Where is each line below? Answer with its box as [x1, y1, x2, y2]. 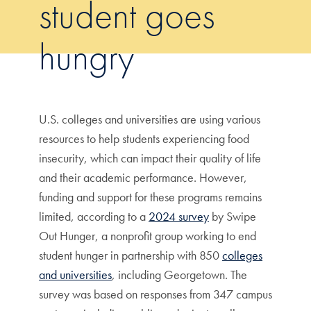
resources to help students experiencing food [39, 131, 249, 146]
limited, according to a [39, 208, 149, 224]
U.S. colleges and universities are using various [39, 111, 260, 127]
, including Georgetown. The [112, 267, 247, 283]
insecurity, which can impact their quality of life [39, 150, 261, 166]
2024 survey [149, 208, 209, 224]
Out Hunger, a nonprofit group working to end [39, 228, 256, 244]
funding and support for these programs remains [39, 189, 262, 205]
